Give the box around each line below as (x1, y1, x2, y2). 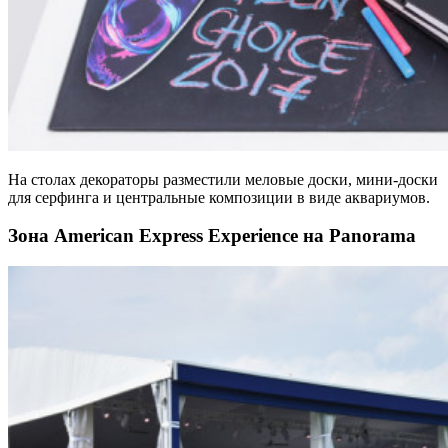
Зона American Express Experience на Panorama (8, 225, 416, 247)
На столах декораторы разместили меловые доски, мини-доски (8, 170, 438, 188)
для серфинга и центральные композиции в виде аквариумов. (8, 188, 430, 206)
